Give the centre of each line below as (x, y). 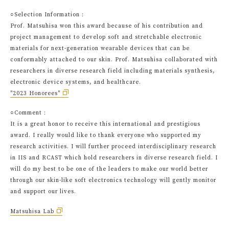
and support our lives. (43, 192)
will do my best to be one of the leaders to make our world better (109, 169)
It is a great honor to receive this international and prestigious (105, 124)
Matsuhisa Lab (32, 211)
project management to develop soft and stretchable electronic (106, 37)
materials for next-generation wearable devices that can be (100, 48)
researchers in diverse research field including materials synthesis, (112, 71)
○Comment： (29, 113)
